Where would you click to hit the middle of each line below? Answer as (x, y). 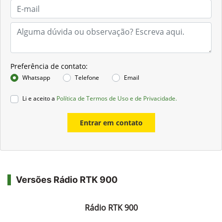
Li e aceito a (39, 98)
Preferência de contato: (49, 66)
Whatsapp (36, 77)
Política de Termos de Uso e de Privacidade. (117, 98)
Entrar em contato (111, 122)
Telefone (87, 77)
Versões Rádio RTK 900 (67, 179)
